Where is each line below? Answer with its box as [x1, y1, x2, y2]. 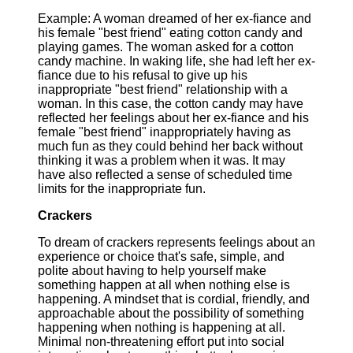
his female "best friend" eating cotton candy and [38, 26, 303, 39]
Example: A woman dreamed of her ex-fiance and [38, 12, 311, 25]
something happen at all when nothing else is [38, 278, 290, 292]
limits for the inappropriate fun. [38, 182, 206, 195]
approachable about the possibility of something [38, 307, 304, 320]
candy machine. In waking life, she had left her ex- [38, 54, 315, 68]
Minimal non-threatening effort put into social [38, 335, 284, 348]
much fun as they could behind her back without [38, 139, 303, 153]
